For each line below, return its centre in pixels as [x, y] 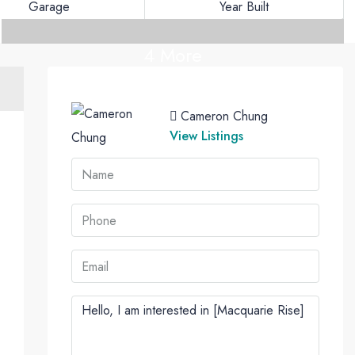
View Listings [207, 136]
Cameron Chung [225, 116]
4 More [173, 55]
